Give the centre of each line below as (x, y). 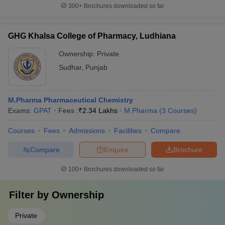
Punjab (96, 67)
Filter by (30, 195)
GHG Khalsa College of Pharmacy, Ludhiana (92, 36)
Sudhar (70, 67)
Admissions (87, 131)
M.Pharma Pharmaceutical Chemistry (71, 100)
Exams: (21, 110)
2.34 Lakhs (100, 110)
